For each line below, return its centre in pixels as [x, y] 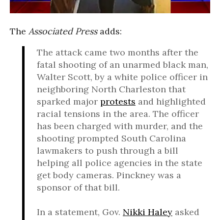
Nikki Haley [148, 212]
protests [118, 101]
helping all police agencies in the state [120, 163]
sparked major [69, 101]
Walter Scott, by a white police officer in [122, 77]
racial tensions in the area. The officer [118, 113]
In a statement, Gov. [80, 212]
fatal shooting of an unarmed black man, [123, 64]
